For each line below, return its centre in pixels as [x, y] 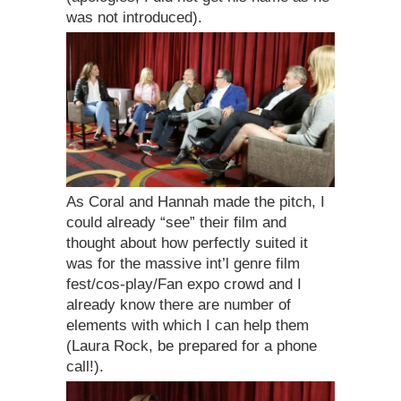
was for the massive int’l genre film [183, 263]
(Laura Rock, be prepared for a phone [192, 346]
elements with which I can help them [188, 325]
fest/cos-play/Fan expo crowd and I [184, 284]
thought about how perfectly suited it [187, 243]
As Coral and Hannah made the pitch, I [196, 201]
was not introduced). [134, 17]
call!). [85, 366]
